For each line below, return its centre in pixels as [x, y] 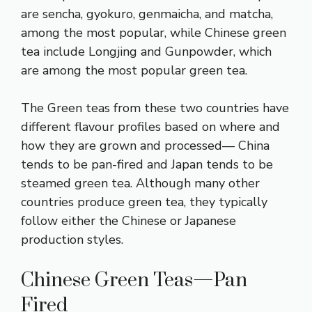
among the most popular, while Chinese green [154, 32]
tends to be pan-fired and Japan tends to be [147, 164]
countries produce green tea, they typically [144, 202]
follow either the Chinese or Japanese [128, 220]
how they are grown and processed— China [145, 145]
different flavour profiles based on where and [150, 126]
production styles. [72, 239]
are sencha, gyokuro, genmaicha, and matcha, [147, 14]
